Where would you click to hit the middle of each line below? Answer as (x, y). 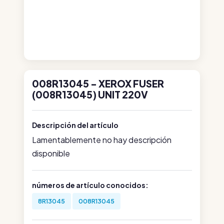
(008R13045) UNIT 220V (90, 94)
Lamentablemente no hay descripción (102, 140)
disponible (51, 153)
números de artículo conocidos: (90, 185)
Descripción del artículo (75, 125)
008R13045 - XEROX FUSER (98, 83)
